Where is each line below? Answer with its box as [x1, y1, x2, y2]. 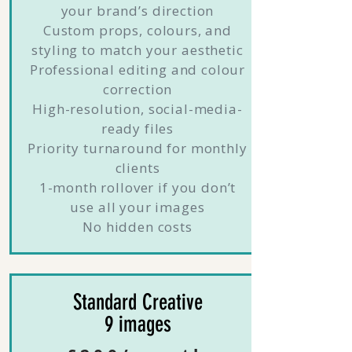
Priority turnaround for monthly [27, 139, 247, 157]
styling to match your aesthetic [31, 41, 244, 59]
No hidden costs [82, 218, 192, 236]
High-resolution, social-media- [32, 100, 243, 118]
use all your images [70, 198, 205, 216]
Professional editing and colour [29, 60, 246, 79]
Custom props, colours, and [42, 21, 233, 39]
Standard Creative [72, 289, 203, 315]
